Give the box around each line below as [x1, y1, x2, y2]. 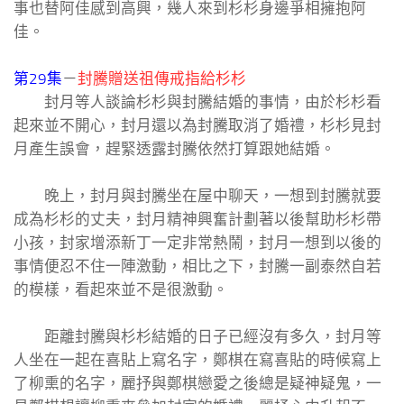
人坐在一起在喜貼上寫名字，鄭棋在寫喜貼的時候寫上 [14, 351, 381, 370]
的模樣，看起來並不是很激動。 [14, 280, 228, 299]
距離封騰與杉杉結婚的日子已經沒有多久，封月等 [14, 327, 381, 346]
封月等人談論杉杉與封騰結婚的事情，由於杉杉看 [14, 93, 381, 112]
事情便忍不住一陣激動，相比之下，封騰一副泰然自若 [14, 257, 381, 276]
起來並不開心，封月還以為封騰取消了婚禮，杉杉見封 [14, 116, 381, 135]
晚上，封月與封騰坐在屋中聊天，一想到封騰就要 [14, 187, 381, 206]
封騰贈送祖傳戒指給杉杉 [78, 69, 246, 88]
